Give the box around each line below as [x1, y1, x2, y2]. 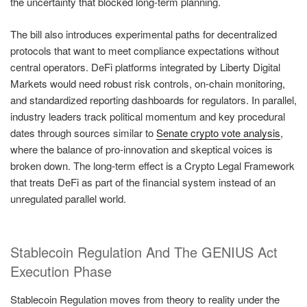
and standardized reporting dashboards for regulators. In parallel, [10, 92, 297, 107]
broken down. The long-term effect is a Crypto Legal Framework [10, 158, 295, 173]
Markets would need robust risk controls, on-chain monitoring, [10, 75, 285, 90]
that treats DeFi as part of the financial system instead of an [10, 174, 275, 189]
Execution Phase [10, 261, 112, 282]
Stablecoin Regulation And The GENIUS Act [10, 242, 278, 262]
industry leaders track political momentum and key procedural [10, 108, 285, 123]
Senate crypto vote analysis [156, 125, 280, 140]
